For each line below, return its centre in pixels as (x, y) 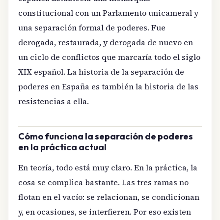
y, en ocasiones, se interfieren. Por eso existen (105, 211)
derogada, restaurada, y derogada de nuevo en (106, 42)
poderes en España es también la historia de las (108, 87)
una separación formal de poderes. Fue (92, 28)
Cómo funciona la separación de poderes (106, 137)
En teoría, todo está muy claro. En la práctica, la (108, 167)
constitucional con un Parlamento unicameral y (108, 13)
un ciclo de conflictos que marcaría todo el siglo (109, 57)
